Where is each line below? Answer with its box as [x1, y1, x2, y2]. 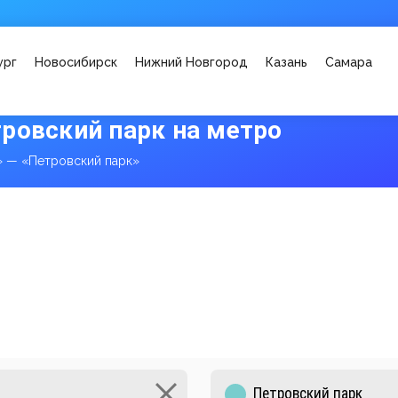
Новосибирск [35, 55, 117, 69]
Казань [266, 55, 307, 69]
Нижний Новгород [135, 55, 248, 69]
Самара [325, 55, 372, 69]
